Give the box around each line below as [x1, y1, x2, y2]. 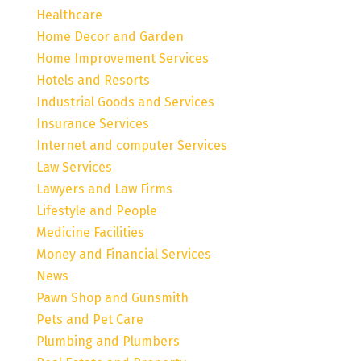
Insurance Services [35, 115, 149, 131]
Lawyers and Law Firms [35, 180, 172, 197]
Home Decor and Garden [35, 28, 184, 44]
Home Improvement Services [35, 50, 209, 66]
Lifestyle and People [35, 202, 157, 218]
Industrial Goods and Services [35, 93, 214, 110]
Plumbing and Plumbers [35, 333, 180, 349]
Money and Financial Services [35, 246, 211, 262]
